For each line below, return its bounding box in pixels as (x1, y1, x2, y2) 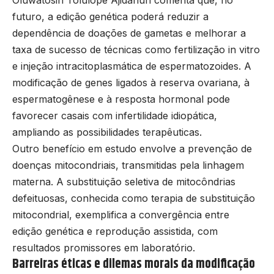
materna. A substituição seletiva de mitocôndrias (12, 175, 235, 188)
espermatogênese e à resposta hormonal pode (12, 92, 230, 105)
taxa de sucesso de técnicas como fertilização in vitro (12, 43, 260, 56)
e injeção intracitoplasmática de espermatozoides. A (12, 59, 251, 72)
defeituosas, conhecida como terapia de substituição (12, 191, 255, 204)
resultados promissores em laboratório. (12, 241, 195, 254)
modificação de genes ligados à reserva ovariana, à (12, 76, 250, 89)
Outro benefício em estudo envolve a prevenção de (12, 142, 252, 155)
